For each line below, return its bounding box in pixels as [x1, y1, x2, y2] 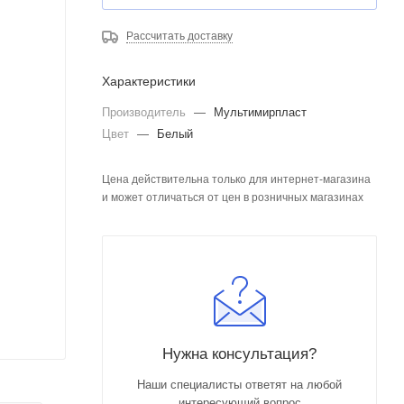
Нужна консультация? [162, 344, 317, 363]
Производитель [102, 106, 189, 119]
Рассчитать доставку [126, 30, 233, 42]
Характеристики [102, 74, 196, 88]
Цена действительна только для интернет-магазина [102, 173, 371, 186]
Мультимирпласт [214, 106, 307, 119]
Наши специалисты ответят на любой [137, 378, 342, 391]
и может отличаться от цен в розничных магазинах [102, 191, 363, 204]
